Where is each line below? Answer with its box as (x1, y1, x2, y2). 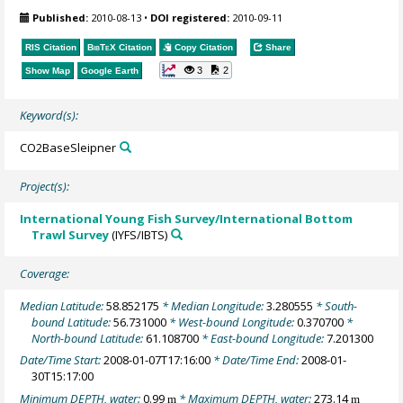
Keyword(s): (20, 106, 79, 123)
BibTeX (87, 42, 117, 53)
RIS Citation (25, 42, 77, 53)
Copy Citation (172, 42, 234, 53)
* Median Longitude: (159, 297, 267, 314)
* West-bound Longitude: (166, 313, 298, 330)
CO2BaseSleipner (20, 139, 117, 156)
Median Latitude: (20, 297, 107, 314)
